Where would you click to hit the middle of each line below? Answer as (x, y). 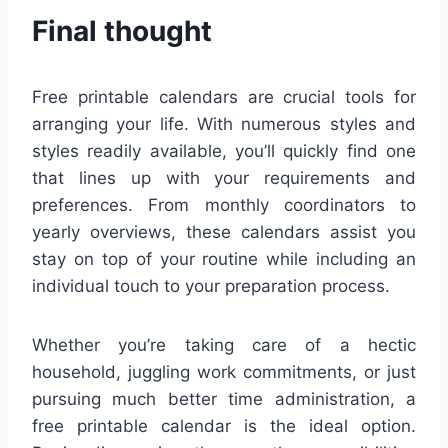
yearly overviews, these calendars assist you (224, 232)
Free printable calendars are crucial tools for (224, 97)
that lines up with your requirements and (224, 178)
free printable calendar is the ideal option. (224, 426)
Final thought (122, 31)
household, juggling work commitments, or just (224, 372)
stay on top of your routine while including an (224, 259)
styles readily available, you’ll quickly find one (224, 151)
